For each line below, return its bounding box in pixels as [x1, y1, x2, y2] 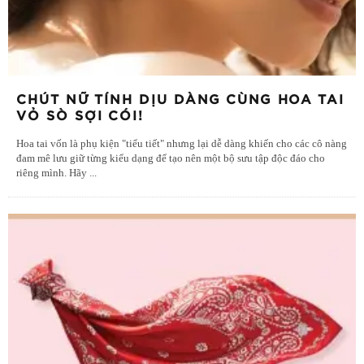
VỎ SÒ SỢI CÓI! [16, 109, 144, 123]
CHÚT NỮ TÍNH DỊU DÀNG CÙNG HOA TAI [16, 93, 344, 106]
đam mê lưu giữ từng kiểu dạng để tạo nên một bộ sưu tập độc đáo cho [16, 152, 325, 164]
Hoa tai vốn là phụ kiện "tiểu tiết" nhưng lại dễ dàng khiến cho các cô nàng [16, 137, 347, 149]
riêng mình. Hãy [16, 167, 89, 179]
